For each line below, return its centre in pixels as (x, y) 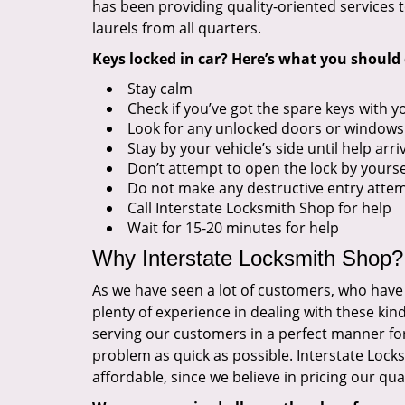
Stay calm (160, 89)
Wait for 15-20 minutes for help (233, 228)
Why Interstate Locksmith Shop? (248, 258)
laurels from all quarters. (177, 28)
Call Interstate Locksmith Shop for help (259, 208)
